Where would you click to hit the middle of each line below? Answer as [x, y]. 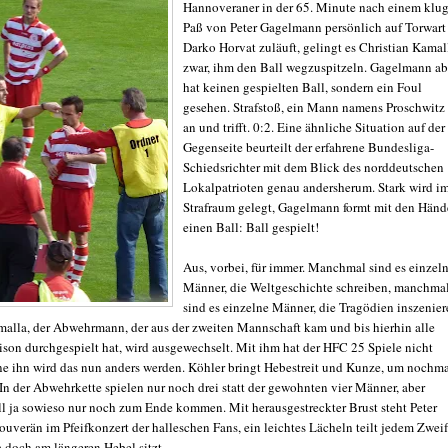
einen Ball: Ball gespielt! [251, 226]
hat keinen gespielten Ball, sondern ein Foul [302, 86]
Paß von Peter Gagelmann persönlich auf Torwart [314, 26]
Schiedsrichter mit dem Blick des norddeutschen [313, 166]
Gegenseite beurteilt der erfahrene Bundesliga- [308, 146]
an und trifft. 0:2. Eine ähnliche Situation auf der [314, 126]
